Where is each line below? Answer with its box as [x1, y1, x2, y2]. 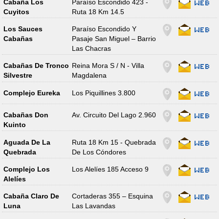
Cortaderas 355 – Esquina [72, 192, 153, 200]
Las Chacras [72, 44, 111, 53]
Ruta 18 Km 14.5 [72, 7, 125, 16]
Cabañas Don [3, 111, 48, 119]
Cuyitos [3, 7, 29, 16]
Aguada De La [3, 138, 50, 146]
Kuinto [3, 121, 26, 129]
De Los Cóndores [72, 148, 127, 156]
